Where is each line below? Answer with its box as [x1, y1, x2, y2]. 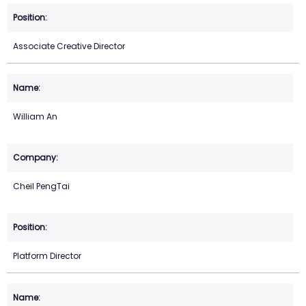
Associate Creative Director [13, 40, 125, 53]
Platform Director [13, 250, 81, 262]
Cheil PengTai [13, 180, 70, 193]
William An [13, 111, 57, 123]
